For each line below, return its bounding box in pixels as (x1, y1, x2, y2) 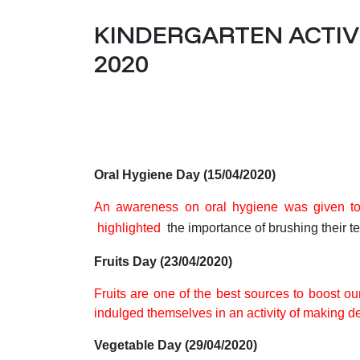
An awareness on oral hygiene (94, 200, 279, 214)
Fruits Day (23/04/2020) (94, 255, 232, 268)
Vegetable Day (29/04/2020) (94, 338, 257, 352)
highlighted (94, 221, 164, 235)
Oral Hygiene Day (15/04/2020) (94, 168, 276, 182)
